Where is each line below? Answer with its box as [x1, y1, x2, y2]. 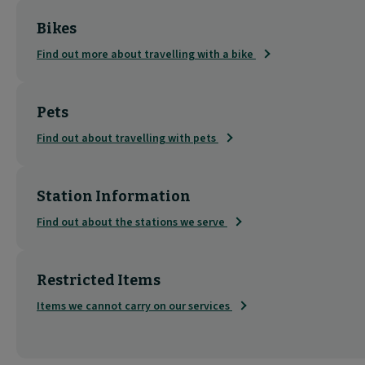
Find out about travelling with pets [37, 130, 218, 147]
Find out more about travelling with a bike [37, 46, 256, 63]
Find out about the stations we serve [37, 213, 227, 231]
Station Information [37, 187, 191, 205]
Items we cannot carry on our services [37, 297, 232, 314]
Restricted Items [37, 270, 161, 289]
